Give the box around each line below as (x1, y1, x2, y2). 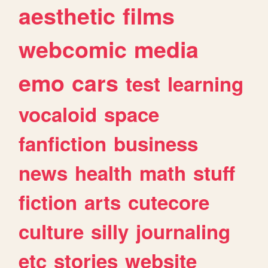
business (114, 129, 199, 157)
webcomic (19, 32, 127, 65)
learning (167, 69, 244, 98)
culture (19, 217, 84, 245)
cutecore (128, 187, 210, 216)
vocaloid (19, 99, 98, 128)
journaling (136, 217, 231, 245)
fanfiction (19, 129, 107, 157)
